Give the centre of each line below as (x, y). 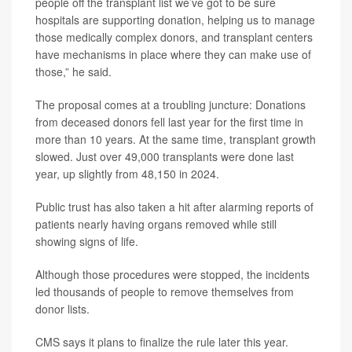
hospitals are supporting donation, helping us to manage (175, 19)
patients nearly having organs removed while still (156, 224)
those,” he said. (73, 71)
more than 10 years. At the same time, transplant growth (176, 139)
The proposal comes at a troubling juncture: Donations (170, 104)
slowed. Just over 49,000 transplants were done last (165, 156)
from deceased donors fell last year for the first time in (169, 121)
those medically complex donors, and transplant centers (174, 37)
